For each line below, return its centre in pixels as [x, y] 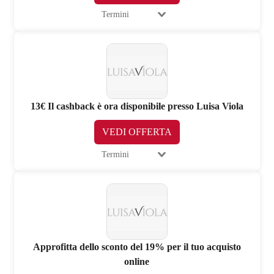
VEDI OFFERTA [137, 132]
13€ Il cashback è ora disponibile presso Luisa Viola [137, 106]
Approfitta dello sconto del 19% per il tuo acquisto [137, 246]
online [137, 261]
